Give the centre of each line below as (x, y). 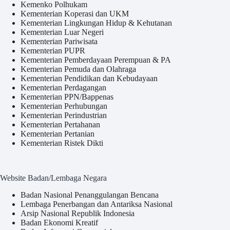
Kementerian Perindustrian (64, 116)
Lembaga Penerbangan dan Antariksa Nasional (97, 204)
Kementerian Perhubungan (64, 106)
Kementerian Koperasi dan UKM (75, 14)
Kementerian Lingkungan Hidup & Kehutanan (96, 23)
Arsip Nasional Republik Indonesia (78, 214)
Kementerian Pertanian (57, 134)
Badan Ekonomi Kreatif (59, 223)
